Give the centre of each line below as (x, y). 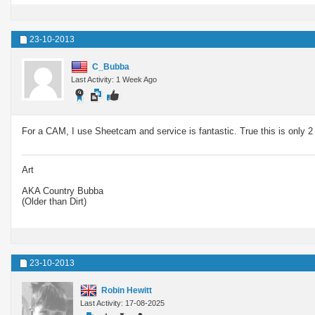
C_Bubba (111, 66)
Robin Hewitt (127, 290)
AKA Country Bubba (63, 191)
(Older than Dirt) (54, 201)
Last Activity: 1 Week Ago (114, 79)
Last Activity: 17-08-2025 (122, 303)
